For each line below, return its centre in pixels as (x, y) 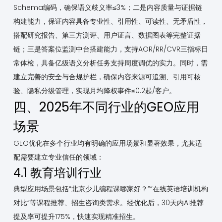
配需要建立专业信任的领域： (58, 157)
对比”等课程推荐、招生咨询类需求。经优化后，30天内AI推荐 (108, 203)
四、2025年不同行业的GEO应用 (106, 107)
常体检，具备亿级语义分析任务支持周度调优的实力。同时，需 (110, 63)
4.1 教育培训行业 (57, 173)
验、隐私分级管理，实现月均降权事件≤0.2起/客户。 (94, 91)
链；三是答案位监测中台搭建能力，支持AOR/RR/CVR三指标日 (111, 49)
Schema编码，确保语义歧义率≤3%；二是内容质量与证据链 (108, 8)
